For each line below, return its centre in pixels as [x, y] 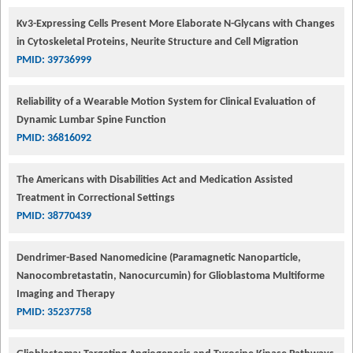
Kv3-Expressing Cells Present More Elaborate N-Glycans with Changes [176, 24]
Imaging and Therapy [66, 294]
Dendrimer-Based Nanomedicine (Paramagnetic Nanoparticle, [159, 258]
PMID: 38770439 [54, 216]
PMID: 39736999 [54, 60]
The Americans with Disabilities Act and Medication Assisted [155, 180]
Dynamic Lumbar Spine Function [91, 120]
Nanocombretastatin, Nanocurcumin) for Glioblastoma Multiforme [171, 276]
